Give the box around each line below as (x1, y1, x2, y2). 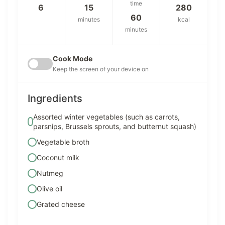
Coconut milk (37, 153, 79, 162)
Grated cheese (37, 200, 85, 209)
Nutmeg (37, 169, 63, 178)
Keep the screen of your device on (53, 65, 149, 73)
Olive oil (37, 184, 62, 193)
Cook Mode (53, 54, 92, 63)
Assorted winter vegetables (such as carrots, (33, 113, 180, 122)
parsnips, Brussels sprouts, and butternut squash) (33, 122, 197, 131)
